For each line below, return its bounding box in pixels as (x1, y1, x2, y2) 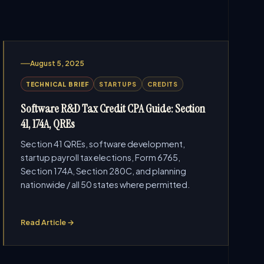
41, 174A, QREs (20, 116, 75, 131)
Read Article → (20, 217, 74, 227)
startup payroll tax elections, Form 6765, (20, 152, 180, 163)
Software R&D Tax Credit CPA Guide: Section (20, 101, 205, 116)
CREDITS (147, 80, 179, 88)
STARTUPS (99, 80, 137, 88)
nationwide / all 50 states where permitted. (20, 179, 190, 190)
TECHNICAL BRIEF (25, 80, 89, 88)
